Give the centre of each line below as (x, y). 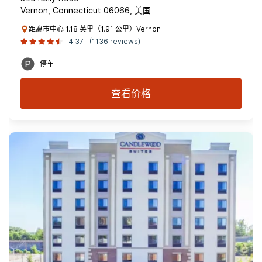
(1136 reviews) (115, 41)
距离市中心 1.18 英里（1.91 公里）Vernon (95, 29)
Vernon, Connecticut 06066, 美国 (86, 10)
